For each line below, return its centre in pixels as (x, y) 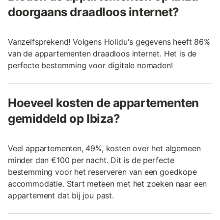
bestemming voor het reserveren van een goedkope (102, 172)
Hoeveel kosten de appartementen (103, 103)
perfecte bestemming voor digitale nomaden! (90, 65)
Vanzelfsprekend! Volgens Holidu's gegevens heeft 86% (109, 41)
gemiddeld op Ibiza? (64, 118)
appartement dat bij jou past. (61, 195)
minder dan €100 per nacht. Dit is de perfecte (91, 160)
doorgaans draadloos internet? (94, 12)
